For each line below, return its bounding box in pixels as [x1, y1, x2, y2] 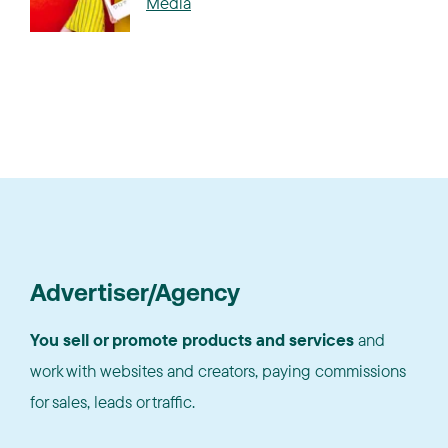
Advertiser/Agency [30, 283, 240, 307]
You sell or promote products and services [30, 329, 354, 350]
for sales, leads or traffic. [30, 391, 195, 412]
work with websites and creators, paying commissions [30, 360, 406, 381]
